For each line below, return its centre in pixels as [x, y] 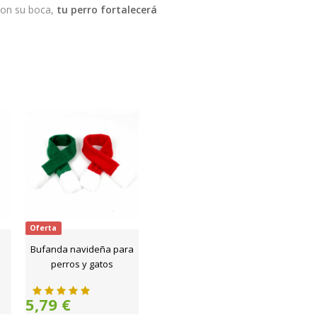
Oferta [44, 228]
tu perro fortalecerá [107, 10]
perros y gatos [82, 264]
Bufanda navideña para [82, 249]
